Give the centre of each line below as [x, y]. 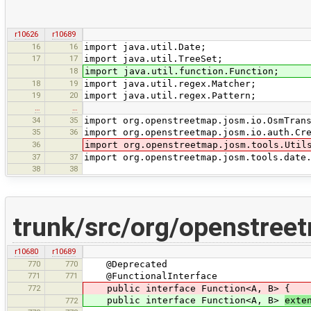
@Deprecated [126, 264]
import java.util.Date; [145, 47]
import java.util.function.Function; [182, 71]
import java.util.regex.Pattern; [170, 95]
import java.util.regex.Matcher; [170, 83]
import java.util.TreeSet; [153, 58]
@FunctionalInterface [151, 276]
